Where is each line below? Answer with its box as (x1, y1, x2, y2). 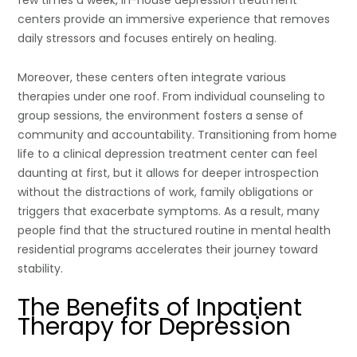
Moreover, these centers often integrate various (18, 69, 287, 85)
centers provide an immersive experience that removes (18, 10, 331, 27)
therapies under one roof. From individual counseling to (18, 88, 326, 104)
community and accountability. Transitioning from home (18, 126, 338, 143)
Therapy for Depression (18, 309, 292, 343)
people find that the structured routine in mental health (18, 222, 331, 238)
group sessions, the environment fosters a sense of (18, 107, 304, 124)
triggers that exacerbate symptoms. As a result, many (18, 202, 320, 219)
